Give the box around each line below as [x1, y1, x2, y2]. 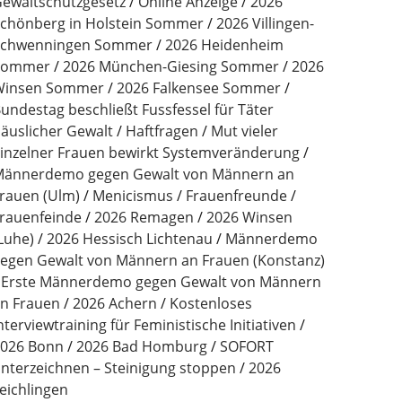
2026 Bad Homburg [75, 336, 207, 356]
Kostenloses [169, 293, 252, 313]
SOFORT [219, 336, 274, 356]
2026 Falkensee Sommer [116, 78, 281, 98]
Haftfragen [125, 121, 198, 141]
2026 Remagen [93, 207, 194, 227]
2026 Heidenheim [164, 35, 284, 55]
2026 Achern [72, 293, 157, 313]
